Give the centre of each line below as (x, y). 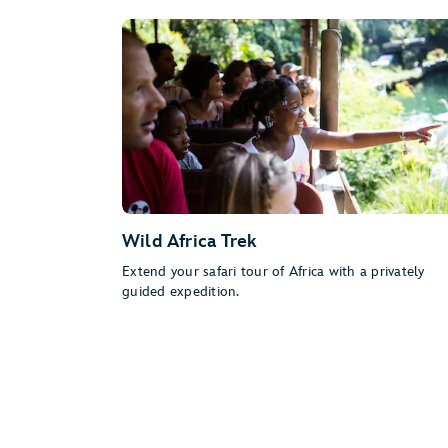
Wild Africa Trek (190, 241)
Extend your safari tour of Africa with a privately (273, 271)
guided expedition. (181, 291)
